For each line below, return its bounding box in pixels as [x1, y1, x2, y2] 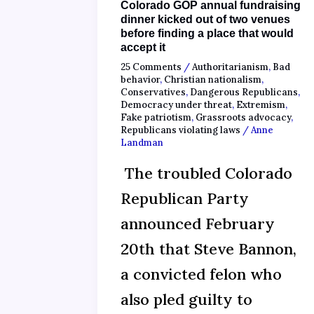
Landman [121, 137, 163, 149]
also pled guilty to [121, 289, 252, 309]
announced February [121, 213, 275, 233]
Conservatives [121, 86, 186, 99]
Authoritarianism [192, 61, 268, 74]
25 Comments [121, 61, 182, 74]
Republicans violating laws [121, 124, 240, 137]
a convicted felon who [121, 264, 282, 284]
